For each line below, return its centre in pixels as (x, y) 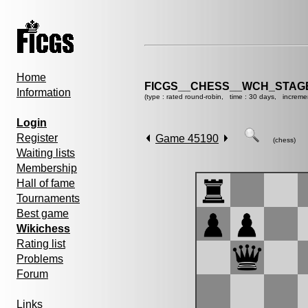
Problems (40, 259)
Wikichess (43, 229)
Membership (47, 168)
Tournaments (48, 198)
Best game (43, 213)
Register (37, 138)
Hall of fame (46, 183)
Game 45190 (187, 139)
